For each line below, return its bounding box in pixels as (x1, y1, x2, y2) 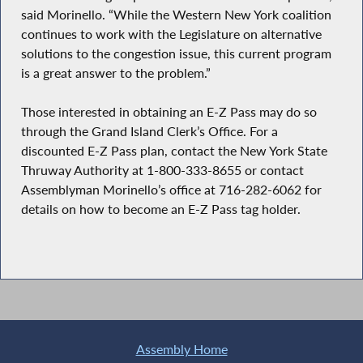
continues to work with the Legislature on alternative (20, 25, 322, 42)
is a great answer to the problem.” (20, 64, 211, 81)
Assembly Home (135, 341, 228, 358)
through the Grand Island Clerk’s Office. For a (20, 123, 278, 140)
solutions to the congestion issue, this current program (20, 45, 331, 62)
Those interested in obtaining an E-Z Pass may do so (20, 104, 317, 121)
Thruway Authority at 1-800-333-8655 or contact (20, 162, 304, 179)
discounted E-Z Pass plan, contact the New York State (20, 143, 327, 160)
